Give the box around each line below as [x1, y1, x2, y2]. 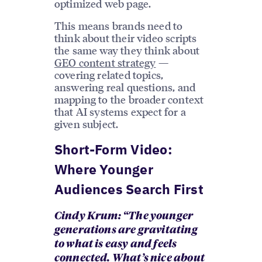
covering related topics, [54, 67, 164, 81]
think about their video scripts [54, 30, 197, 44]
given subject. [54, 116, 119, 130]
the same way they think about [54, 43, 200, 57]
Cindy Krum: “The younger [54, 211, 194, 222]
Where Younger [54, 160, 153, 178]
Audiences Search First [54, 180, 204, 198]
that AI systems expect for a [54, 104, 186, 118]
